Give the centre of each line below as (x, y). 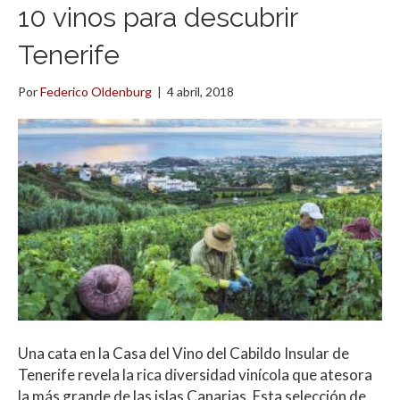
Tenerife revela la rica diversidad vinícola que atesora (195, 375)
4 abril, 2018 (200, 92)
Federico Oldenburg (96, 92)
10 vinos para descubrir (158, 18)
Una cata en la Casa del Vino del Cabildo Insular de (183, 354)
